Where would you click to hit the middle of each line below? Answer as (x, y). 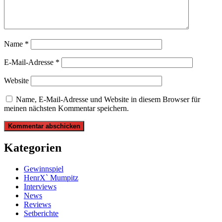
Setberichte (41, 213)
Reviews (37, 204)
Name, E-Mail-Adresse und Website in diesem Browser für (108, 100)
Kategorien (33, 147)
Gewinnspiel (44, 168)
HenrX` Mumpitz (51, 177)
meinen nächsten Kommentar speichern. (66, 109)
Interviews (40, 186)
